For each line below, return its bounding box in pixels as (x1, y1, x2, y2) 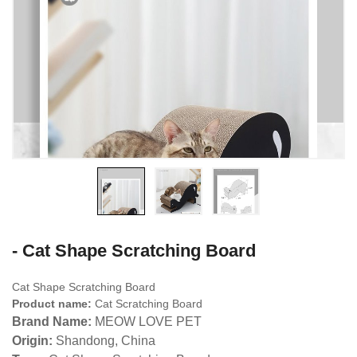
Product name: (12, 297, 92, 311)
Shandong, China (53, 334, 155, 348)
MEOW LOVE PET (92, 315, 202, 329)
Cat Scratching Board (92, 297, 202, 311)
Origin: (12, 334, 53, 348)
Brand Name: (12, 315, 92, 329)
